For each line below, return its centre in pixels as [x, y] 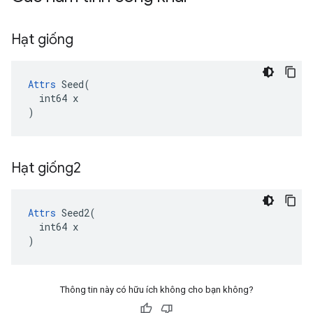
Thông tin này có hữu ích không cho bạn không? [156, 290]
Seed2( [76, 213]
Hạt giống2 [48, 168]
